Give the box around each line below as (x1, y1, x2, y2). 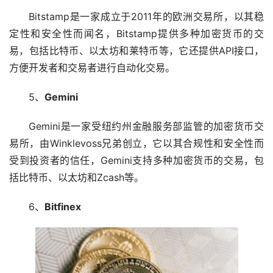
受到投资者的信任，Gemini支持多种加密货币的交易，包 (9, 154, 264, 166)
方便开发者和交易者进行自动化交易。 (9, 61, 175, 74)
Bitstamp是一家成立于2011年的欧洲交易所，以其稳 (29, 10, 264, 23)
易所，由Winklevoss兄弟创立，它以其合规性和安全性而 (9, 136, 264, 149)
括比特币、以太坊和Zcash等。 (9, 171, 144, 183)
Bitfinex (44, 200, 81, 213)
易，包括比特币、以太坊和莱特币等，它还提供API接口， (9, 44, 264, 57)
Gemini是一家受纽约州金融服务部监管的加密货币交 (29, 119, 264, 132)
